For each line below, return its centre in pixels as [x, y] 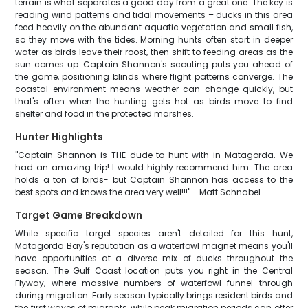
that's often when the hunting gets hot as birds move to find [154, 101]
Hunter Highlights [59, 137]
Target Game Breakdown [79, 215]
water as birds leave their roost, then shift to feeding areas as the [154, 52]
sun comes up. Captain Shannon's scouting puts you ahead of [154, 64]
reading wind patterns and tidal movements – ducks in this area [154, 15]
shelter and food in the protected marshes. [105, 114]
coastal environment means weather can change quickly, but [154, 89]
